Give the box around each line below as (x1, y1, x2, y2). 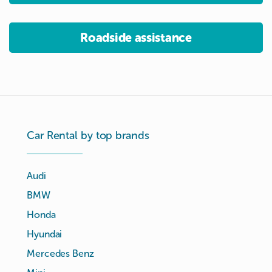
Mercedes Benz (27, 248, 94, 259)
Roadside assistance (80, 30, 192, 45)
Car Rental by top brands (27, 129, 149, 142)
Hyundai (27, 228, 63, 240)
